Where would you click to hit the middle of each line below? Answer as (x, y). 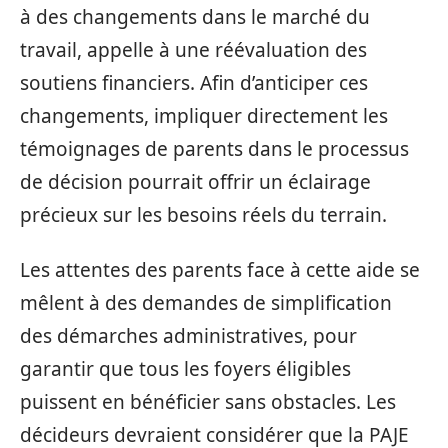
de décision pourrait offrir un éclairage (195, 181)
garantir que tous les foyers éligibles (185, 369)
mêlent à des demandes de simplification (206, 303)
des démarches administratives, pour (188, 336)
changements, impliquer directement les (204, 115)
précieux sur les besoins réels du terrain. (203, 214)
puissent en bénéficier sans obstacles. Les (208, 402)
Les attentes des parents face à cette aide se (220, 270)
